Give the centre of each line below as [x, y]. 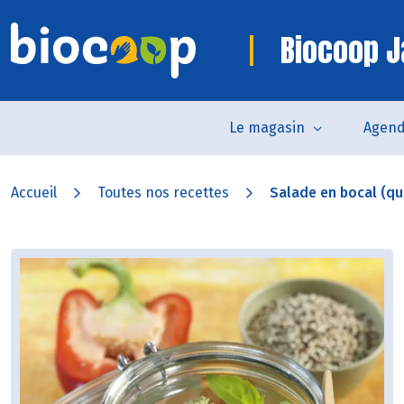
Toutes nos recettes [163, 193]
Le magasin [266, 128]
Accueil [34, 193]
